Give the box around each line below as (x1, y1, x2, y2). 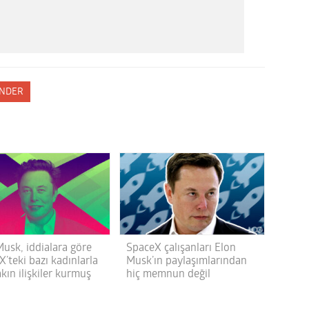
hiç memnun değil (126, 269, 210, 281)
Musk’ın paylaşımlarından (126, 256, 247, 268)
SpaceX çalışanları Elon (126, 243, 236, 255)
